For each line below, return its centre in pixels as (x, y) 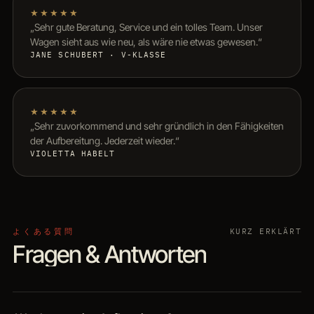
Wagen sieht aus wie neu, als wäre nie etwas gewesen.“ (146, 42)
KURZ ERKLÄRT (266, 232)
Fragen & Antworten (109, 254)
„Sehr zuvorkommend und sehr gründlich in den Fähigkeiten (157, 126)
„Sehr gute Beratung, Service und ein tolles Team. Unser (146, 27)
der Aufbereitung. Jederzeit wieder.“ (104, 141)
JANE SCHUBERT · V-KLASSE (98, 55)
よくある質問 (44, 232)
